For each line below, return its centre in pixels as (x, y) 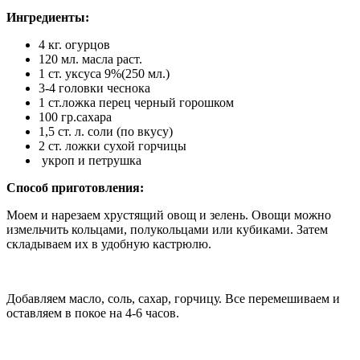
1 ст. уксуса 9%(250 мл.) (104, 74)
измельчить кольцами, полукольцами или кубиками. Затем (167, 230)
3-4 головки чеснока (94, 88)
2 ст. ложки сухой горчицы (112, 146)
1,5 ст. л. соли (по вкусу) (106, 132)
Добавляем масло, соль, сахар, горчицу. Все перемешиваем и (173, 299)
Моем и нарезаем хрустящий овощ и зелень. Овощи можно (169, 215)
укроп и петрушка (90, 161)
